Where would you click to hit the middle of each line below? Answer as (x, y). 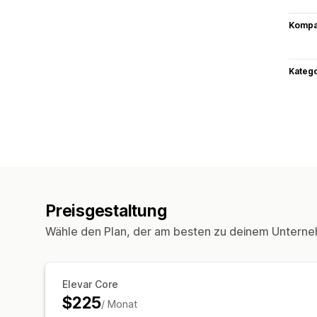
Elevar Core (90, 284)
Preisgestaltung (106, 211)
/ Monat (120, 304)
